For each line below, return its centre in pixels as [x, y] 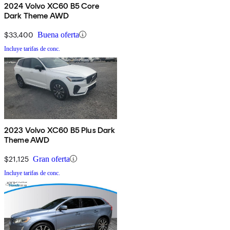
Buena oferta [58, 34]
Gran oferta [51, 159]
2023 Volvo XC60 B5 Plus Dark [60, 130]
